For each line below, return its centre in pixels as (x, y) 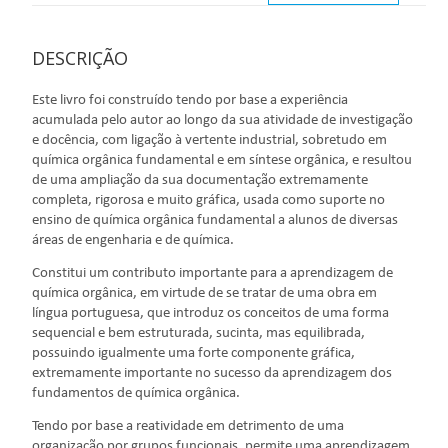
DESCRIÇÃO (80, 58)
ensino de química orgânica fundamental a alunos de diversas (215, 221)
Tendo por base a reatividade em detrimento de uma (188, 427)
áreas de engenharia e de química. (133, 241)
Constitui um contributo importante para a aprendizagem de (213, 274)
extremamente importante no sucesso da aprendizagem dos (212, 374)
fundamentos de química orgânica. (136, 394)
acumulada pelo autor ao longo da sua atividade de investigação (223, 121)
